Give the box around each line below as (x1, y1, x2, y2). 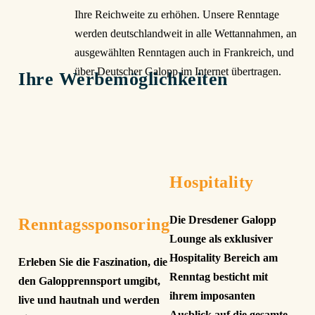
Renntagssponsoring (18, 214, 169, 233)
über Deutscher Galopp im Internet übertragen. (75, 65, 281, 77)
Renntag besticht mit (169, 271, 268, 283)
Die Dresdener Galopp (169, 214, 276, 226)
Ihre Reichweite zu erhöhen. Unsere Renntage (75, 8, 279, 20)
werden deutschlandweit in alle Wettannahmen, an (75, 27, 297, 39)
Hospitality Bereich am (169, 252, 278, 264)
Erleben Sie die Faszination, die (18, 255, 167, 268)
